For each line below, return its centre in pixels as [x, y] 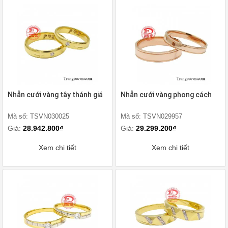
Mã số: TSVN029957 [151, 116]
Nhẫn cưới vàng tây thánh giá [55, 95]
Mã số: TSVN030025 [38, 116]
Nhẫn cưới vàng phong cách [166, 95]
